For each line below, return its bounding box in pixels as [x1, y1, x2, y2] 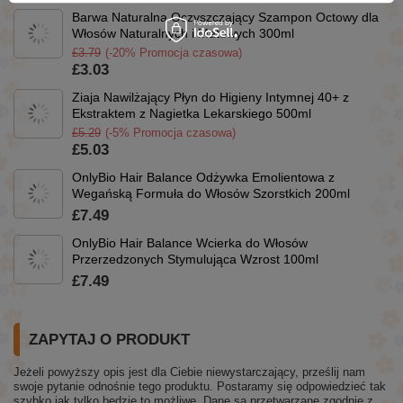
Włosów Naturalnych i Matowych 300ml [72, 25, 294, 40]
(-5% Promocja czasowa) [105, 125, 236, 139]
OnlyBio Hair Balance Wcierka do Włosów [72, 235, 308, 250]
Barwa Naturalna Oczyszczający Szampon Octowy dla [72, 9, 379, 24]
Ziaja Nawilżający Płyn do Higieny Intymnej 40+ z [72, 89, 349, 104]
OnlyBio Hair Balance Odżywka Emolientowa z [72, 169, 335, 184]
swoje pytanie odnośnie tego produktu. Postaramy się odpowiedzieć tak [13, 379, 386, 393]
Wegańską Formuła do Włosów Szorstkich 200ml [72, 185, 350, 201]
